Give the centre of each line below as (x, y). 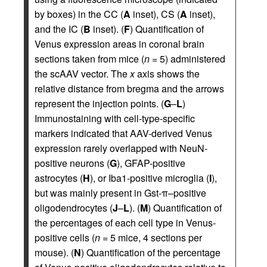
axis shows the (167, 74)
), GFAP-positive (151, 163)
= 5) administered (187, 59)
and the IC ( (59, 29)
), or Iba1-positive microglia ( (150, 178)
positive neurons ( (72, 163)
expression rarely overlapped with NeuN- (121, 148)
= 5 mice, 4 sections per (151, 238)
